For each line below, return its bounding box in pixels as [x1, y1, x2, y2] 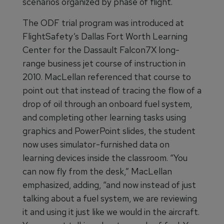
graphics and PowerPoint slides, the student [22, 125, 195, 137]
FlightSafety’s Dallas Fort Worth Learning [22, 30, 187, 42]
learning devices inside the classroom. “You [22, 152, 187, 164]
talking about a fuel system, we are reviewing [22, 192, 197, 204]
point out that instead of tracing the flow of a [22, 84, 201, 96]
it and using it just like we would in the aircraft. [22, 206, 199, 218]
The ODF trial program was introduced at [22, 17, 184, 29]
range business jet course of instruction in [22, 57, 185, 69]
